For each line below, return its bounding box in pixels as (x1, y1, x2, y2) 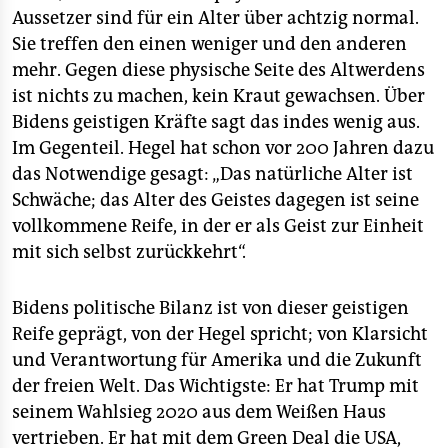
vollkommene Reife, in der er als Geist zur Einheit (12, 215, 424, 238)
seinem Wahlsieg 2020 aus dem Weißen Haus (12, 401, 386, 424)
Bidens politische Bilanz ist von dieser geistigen (12, 297, 409, 320)
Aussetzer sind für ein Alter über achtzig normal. (12, 7, 419, 30)
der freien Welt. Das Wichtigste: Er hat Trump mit (12, 375, 419, 398)
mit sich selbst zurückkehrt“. (12, 241, 246, 264)
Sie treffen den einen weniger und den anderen (12, 33, 407, 56)
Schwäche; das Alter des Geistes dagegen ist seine (12, 189, 419, 212)
